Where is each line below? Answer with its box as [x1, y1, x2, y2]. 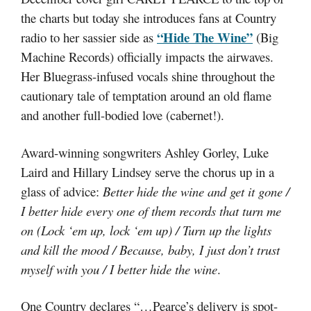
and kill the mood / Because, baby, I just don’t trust [21, 240, 280, 258]
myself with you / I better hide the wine [21, 260, 217, 278]
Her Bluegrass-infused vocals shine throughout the [21, 67, 275, 85]
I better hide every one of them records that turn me [21, 201, 281, 219]
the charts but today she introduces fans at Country [21, 9, 276, 26]
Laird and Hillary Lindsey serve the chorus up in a [21, 162, 274, 180]
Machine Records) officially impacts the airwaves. [21, 48, 274, 65]
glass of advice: [21, 182, 103, 200]
